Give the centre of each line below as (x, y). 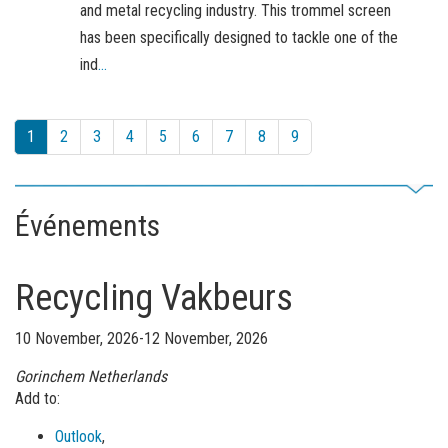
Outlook (78, 436)
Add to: (37, 398)
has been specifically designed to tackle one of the (238, 38)
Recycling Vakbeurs (153, 297)
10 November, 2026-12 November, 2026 (141, 338)
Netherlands (127, 376)
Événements (87, 226)
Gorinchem (49, 376)
